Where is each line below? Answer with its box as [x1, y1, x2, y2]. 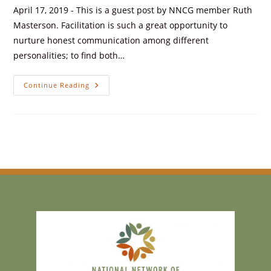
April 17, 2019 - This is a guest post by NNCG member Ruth [13, 4, 253, 16]
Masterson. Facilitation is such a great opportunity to [13, 19, 228, 31]
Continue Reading [24, 80, 90, 90]
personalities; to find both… [13, 50, 125, 61]
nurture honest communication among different [13, 34, 209, 46]
